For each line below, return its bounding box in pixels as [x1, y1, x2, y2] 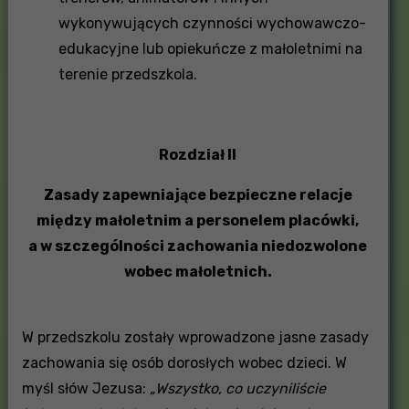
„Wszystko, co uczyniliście [149, 379, 326, 397]
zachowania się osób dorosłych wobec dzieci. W [21, 353, 347, 372]
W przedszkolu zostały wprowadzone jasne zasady [21, 328, 369, 346]
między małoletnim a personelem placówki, [37, 211, 359, 229]
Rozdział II [159, 145, 236, 163]
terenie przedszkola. [58, 65, 197, 83]
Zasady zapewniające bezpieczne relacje [43, 185, 352, 204]
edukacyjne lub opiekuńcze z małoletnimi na [58, 39, 362, 58]
